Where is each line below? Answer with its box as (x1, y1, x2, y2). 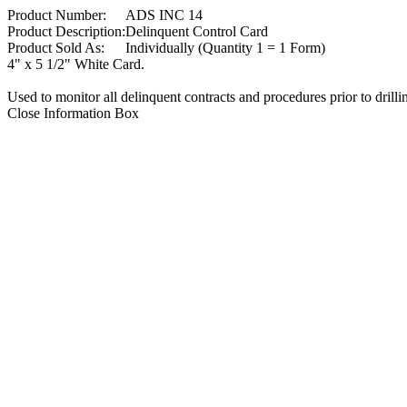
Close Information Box (7, 105, 139, 121)
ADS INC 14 (125, 7, 203, 23)
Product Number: (7, 7, 106, 23)
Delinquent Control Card (125, 24, 268, 39)
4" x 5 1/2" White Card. (7, 56, 144, 72)
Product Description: (7, 24, 125, 39)
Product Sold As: (7, 40, 104, 55)
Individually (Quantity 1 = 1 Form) (125, 40, 325, 55)
